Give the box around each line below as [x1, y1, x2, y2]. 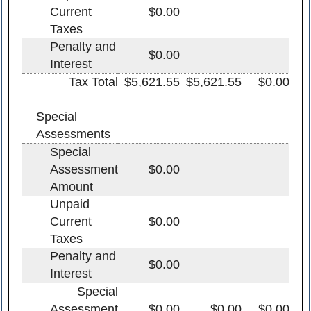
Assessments [35, 126, 110, 141]
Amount [49, 179, 93, 194]
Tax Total [68, 74, 118, 89]
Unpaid [49, 196, 90, 211]
